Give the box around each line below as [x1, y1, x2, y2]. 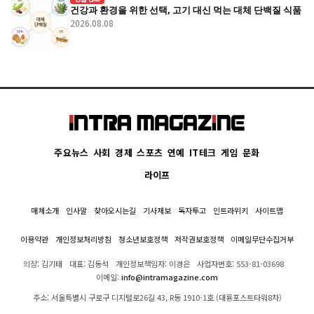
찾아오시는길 [94, 204, 136, 216]
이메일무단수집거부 [231, 233, 294, 245]
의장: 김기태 [23, 257, 62, 269]
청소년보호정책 [118, 233, 168, 245]
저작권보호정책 [175, 233, 224, 245]
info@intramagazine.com [121, 271, 218, 282]
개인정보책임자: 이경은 [116, 257, 190, 269]
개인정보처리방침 [55, 233, 111, 245]
